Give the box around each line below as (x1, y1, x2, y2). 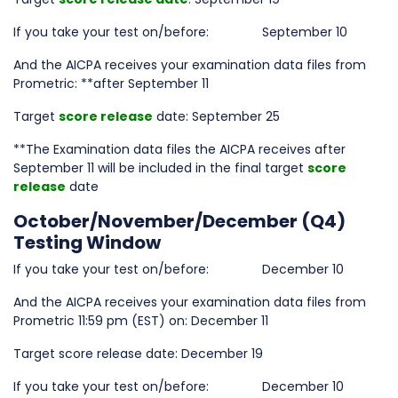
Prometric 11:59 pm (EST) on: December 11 (13, 312, 268, 330)
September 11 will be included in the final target (13, 159, 307, 177)
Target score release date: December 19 (13, 345, 263, 362)
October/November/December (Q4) (13, 209, 346, 234)
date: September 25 (153, 107, 280, 125)
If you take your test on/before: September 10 (13, 23, 347, 41)
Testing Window (13, 230, 161, 255)
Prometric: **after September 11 (13, 75, 209, 92)
